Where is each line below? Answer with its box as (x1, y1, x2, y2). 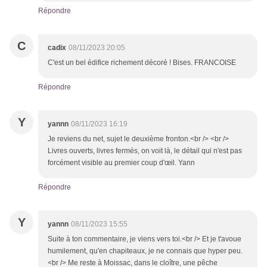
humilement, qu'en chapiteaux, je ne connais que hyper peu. (48, 247, 243, 256)
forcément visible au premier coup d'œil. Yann (48, 159, 195, 167)
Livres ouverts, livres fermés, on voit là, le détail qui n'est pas (48, 147, 242, 156)
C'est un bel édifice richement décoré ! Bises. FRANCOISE (48, 58, 236, 67)
